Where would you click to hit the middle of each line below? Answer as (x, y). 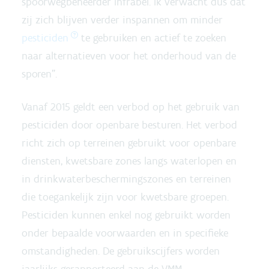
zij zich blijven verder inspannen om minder (122, 20)
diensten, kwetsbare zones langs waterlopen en (129, 161)
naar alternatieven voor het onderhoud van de (129, 56)
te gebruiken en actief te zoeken (152, 38)
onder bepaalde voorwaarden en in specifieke (125, 233)
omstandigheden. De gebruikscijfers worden (121, 251)
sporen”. (39, 74)
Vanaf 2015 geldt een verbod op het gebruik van (131, 107)
